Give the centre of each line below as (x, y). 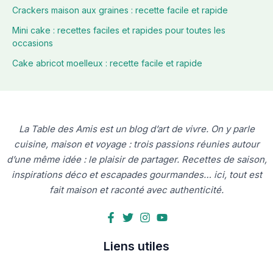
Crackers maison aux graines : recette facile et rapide (120, 10)
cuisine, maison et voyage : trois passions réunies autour (136, 144)
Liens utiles (136, 246)
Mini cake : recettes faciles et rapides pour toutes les (119, 30)
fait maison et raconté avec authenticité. (136, 190)
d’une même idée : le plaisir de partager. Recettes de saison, (136, 160)
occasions (33, 43)
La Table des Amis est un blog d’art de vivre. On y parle (136, 129)
